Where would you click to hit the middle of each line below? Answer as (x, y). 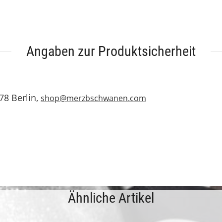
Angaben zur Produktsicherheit (111, 51)
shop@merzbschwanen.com (93, 98)
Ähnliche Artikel (111, 198)
